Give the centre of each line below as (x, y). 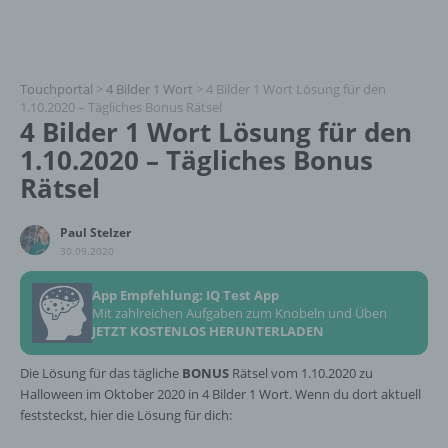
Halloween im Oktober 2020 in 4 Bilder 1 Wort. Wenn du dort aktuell (220, 394)
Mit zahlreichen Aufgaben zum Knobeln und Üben (239, 313)
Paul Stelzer (95, 232)
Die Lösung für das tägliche (101, 373)
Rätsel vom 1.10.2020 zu (301, 373)
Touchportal (56, 89)
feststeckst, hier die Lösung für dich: (126, 415)
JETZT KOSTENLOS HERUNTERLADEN (208, 331)
